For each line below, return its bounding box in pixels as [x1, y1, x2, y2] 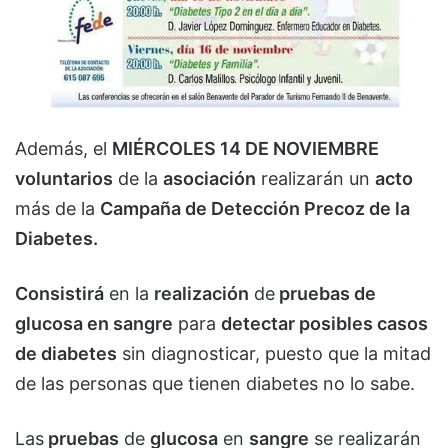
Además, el [15, 138, 112, 160]
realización [154, 283, 249, 305]
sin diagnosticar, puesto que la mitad [117, 343, 431, 365]
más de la [15, 198, 100, 220]
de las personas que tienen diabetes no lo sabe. [15, 373, 415, 395]
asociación [163, 168, 256, 190]
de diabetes [15, 343, 117, 365]
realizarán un [256, 168, 375, 190]
